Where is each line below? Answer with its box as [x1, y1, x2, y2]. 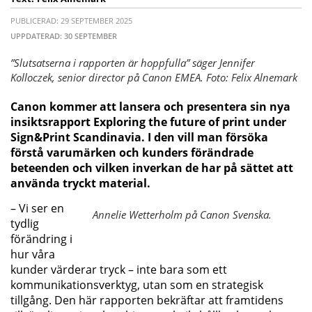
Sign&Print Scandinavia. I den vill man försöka [10, 130, 268, 145]
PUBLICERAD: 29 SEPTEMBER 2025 [10, 15, 132, 26]
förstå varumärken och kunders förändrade [10, 145, 253, 160]
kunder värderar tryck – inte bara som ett [10, 262, 227, 278]
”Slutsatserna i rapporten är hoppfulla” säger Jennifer [10, 56, 255, 70]
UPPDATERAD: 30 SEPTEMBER [10, 31, 117, 41]
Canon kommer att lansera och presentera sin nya [10, 99, 290, 114]
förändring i [10, 231, 72, 247]
